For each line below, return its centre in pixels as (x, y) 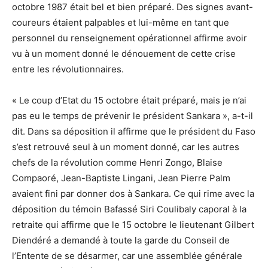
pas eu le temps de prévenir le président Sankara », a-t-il (133, 115)
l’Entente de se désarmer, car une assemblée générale (127, 255)
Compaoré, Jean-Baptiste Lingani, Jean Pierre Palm (121, 178)
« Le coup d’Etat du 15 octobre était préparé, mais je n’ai (129, 100)
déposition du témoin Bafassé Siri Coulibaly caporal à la (129, 209)
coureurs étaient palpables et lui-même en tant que (121, 22)
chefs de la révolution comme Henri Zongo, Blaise (117, 162)
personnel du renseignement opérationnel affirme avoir (130, 38)
